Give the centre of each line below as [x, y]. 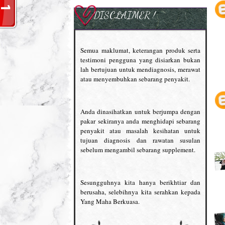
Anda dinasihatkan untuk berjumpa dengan [140, 111]
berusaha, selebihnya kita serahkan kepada [140, 192]
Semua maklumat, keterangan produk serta [140, 50]
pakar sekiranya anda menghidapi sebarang [140, 121]
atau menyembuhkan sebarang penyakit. [135, 79]
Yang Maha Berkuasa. [110, 201]
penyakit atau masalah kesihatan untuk [140, 130]
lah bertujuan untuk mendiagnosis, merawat [140, 69]
